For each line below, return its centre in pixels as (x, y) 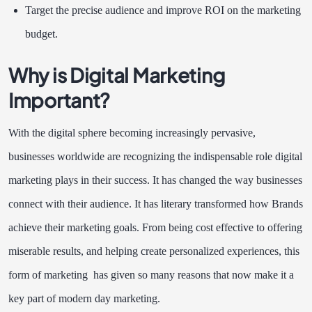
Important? (61, 100)
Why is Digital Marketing (117, 75)
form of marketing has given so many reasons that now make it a (151, 274)
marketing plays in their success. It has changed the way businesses (155, 180)
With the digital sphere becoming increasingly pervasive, (132, 132)
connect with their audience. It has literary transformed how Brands (156, 203)
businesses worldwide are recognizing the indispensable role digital (155, 156)
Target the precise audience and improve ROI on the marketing (163, 10)
